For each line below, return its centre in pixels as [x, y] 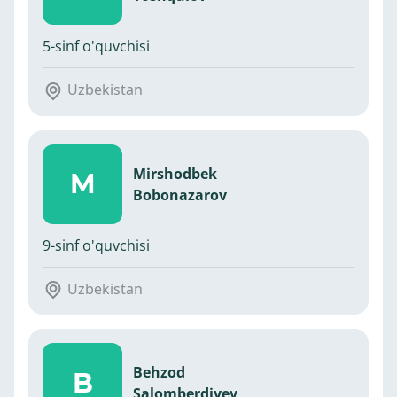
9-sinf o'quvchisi [96, 245]
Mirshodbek [175, 173]
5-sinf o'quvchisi [96, 47]
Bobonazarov [180, 195]
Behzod [159, 373]
